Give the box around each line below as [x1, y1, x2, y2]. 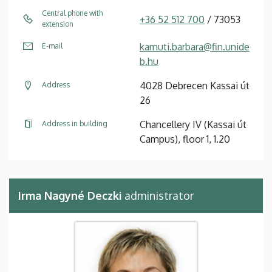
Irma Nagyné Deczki [18, 188, 122, 202]
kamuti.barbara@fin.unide [140, 40, 250, 53]
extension [42, 19, 73, 29]
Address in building [42, 118, 107, 128]
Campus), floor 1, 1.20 [140, 132, 230, 145]
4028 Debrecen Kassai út [140, 79, 250, 92]
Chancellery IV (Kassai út [140, 118, 246, 131]
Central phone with [42, 8, 103, 18]
